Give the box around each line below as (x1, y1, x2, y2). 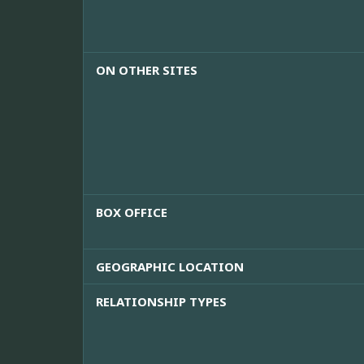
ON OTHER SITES (96, 62, 197, 79)
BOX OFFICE (96, 204, 167, 221)
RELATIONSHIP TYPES (96, 293, 227, 310)
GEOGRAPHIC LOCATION (96, 258, 244, 275)
